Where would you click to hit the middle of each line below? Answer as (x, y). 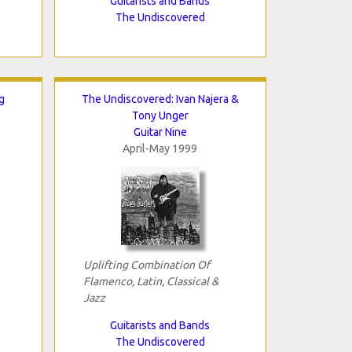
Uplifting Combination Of (146, 264)
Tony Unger (160, 115)
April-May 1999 (160, 148)
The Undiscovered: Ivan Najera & (160, 99)
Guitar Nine (160, 132)
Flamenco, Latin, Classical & (150, 281)
